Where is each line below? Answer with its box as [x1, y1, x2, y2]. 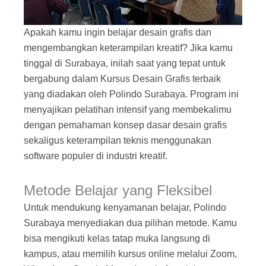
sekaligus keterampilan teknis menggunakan [23, 135, 211, 146]
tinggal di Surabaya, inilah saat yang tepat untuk [23, 58, 226, 69]
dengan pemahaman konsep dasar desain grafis [23, 120, 227, 131]
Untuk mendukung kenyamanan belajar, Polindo [23, 202, 226, 213]
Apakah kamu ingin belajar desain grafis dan [23, 27, 211, 38]
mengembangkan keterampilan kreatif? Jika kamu [23, 43, 233, 53]
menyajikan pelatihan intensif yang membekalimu [23, 104, 232, 115]
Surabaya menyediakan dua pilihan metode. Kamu [23, 218, 237, 229]
